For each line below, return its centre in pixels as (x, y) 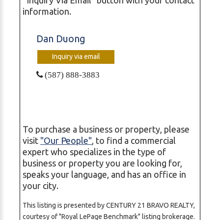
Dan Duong (61, 38)
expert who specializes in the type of (94, 152)
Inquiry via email (76, 57)
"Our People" (66, 141)
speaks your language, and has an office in (104, 175)
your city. (41, 186)
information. (47, 11)
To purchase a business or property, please (106, 129)
